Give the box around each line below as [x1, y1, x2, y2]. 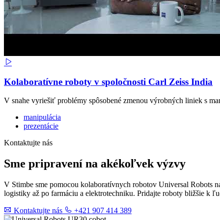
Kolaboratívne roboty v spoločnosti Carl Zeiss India [4, 76, 213, 87]
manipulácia [24, 113, 61, 122]
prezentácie [24, 122, 58, 131]
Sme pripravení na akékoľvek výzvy [4, 157, 186, 170]
